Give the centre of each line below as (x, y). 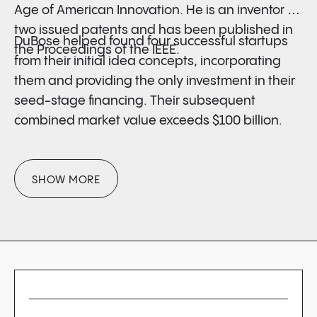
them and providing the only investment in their (155, 81)
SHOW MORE (66, 180)
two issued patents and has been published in (154, 30)
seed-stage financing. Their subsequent (135, 101)
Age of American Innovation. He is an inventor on (158, 10)
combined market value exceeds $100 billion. (148, 121)
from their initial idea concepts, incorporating (148, 61)
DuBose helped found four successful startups (151, 41)
